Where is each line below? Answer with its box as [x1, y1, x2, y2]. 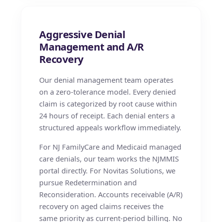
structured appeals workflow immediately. [39, 122, 182, 133]
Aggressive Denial [39, 27, 125, 41]
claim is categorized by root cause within [39, 99, 177, 109]
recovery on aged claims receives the [39, 201, 164, 211]
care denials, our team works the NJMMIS [39, 153, 179, 164]
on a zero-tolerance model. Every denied [39, 87, 176, 97]
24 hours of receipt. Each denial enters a [39, 111, 175, 121]
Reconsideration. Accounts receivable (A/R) [39, 189, 183, 199]
